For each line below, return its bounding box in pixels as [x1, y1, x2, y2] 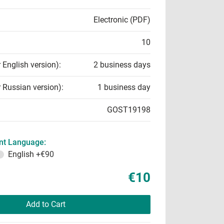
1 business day [97, 82, 150, 92]
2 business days [93, 60, 150, 69]
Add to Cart [25, 199, 65, 209]
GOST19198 [107, 105, 150, 114]
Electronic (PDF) [93, 15, 150, 24]
